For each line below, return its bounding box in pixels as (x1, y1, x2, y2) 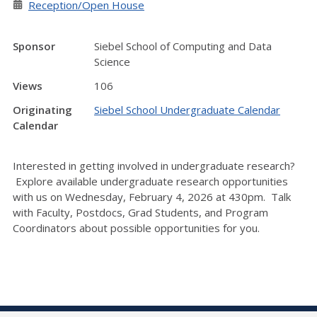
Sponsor (13, 39, 55, 53)
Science (94, 54, 130, 69)
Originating (13, 103, 72, 117)
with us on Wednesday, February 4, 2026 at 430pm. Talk (13, 189, 291, 204)
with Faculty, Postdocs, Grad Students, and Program (13, 204, 268, 219)
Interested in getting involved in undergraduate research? (13, 158, 295, 173)
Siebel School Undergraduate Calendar (94, 103, 280, 117)
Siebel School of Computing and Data (94, 39, 272, 53)
